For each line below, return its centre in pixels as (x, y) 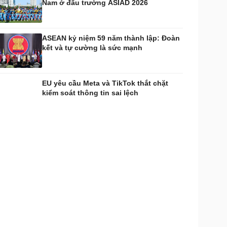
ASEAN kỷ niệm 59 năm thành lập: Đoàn (111, 38)
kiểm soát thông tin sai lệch (90, 93)
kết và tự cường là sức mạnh (92, 48)
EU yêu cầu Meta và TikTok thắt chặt (105, 83)
